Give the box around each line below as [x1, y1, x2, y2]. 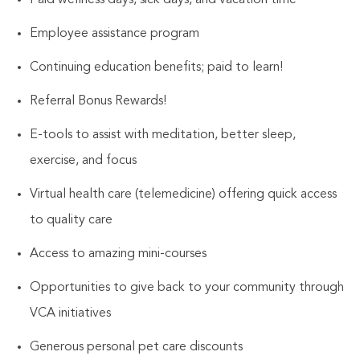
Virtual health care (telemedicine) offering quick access [29, 187, 337, 201]
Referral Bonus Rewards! [29, 94, 166, 108]
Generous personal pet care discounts [29, 340, 243, 354]
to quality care [29, 213, 112, 227]
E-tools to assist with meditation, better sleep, [29, 128, 296, 141]
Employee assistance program [29, 27, 199, 40]
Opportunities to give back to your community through [29, 280, 344, 294]
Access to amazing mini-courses [29, 247, 207, 260]
